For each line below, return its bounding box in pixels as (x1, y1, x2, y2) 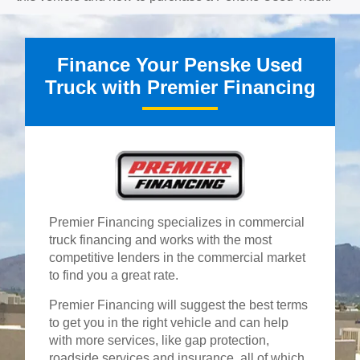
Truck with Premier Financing (44, 76, 316, 99)
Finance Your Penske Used (57, 54, 303, 76)
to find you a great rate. (49, 268, 179, 283)
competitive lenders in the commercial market (49, 251, 306, 265)
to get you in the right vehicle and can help (49, 316, 289, 330)
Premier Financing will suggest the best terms (49, 298, 309, 313)
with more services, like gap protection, (49, 333, 270, 348)
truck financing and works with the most (49, 233, 272, 247)
